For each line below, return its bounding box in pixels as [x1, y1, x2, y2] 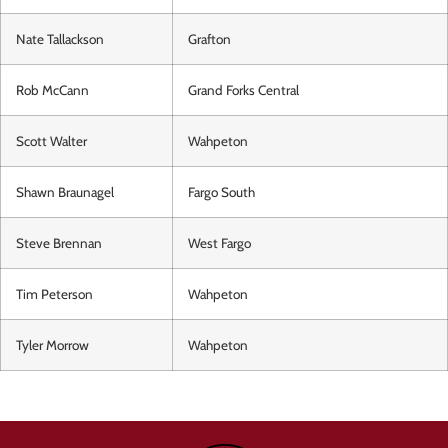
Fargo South [188, 184, 255, 201]
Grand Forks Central [188, 82, 299, 99]
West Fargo [188, 235, 251, 252]
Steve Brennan [16, 235, 102, 252]
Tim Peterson [16, 286, 93, 303]
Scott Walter [16, 133, 87, 150]
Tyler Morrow [16, 337, 89, 354]
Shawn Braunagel [16, 184, 114, 201]
